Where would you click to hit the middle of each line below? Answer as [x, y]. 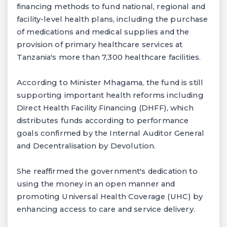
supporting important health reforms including [110, 95]
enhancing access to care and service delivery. [106, 209]
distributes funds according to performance [103, 120]
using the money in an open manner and [96, 184]
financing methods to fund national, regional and [111, 6]
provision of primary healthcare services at [100, 44]
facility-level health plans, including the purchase [112, 19]
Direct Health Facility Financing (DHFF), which [105, 108]
